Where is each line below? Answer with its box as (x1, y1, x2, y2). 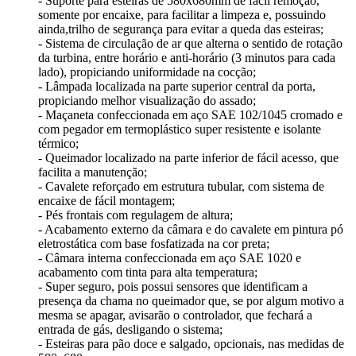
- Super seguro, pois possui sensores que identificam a (38, 280, 308, 294)
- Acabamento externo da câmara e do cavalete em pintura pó (38, 222, 343, 237)
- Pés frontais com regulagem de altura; (38, 208, 233, 222)
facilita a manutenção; (38, 165, 147, 180)
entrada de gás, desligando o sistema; (38, 323, 222, 337)
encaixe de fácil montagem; (38, 194, 175, 208)
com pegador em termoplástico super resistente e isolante (38, 122, 321, 137)
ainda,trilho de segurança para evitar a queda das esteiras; (38, 22, 323, 37)
